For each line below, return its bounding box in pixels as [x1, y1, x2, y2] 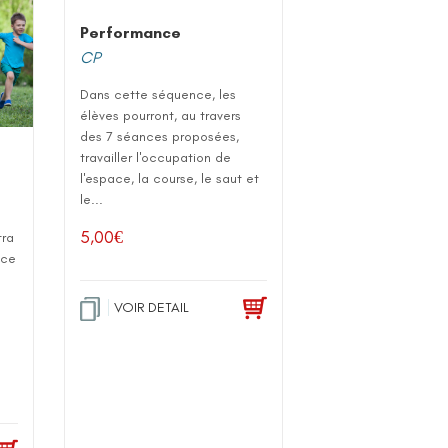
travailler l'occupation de [80, 148, 232, 166]
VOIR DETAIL [114, 298, 190, 316]
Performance [80, 22, 182, 42]
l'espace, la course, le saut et [80, 169, 260, 187]
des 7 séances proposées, [80, 127, 240, 145]
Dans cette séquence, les [80, 85, 237, 103]
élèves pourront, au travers [80, 106, 242, 124]
